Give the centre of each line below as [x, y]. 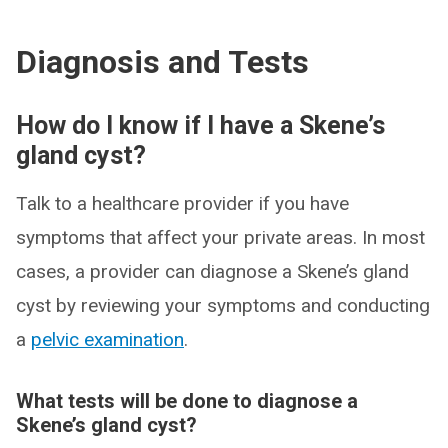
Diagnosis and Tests [162, 62]
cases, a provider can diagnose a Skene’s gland [212, 271]
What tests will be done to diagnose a [187, 401]
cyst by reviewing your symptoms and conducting [223, 305]
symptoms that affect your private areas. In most [220, 237]
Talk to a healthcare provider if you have [182, 203]
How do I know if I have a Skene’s [200, 125]
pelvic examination [107, 339]
